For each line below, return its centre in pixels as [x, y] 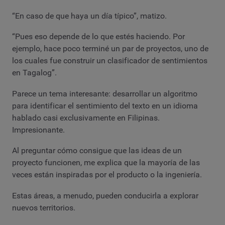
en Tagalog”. [34, 73]
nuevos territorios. [44, 207]
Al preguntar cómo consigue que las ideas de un [97, 151]
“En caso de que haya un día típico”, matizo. [89, 16]
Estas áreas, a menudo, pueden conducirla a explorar [105, 195]
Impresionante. [38, 130]
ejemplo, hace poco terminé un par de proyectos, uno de [110, 49]
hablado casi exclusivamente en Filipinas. [86, 118]
